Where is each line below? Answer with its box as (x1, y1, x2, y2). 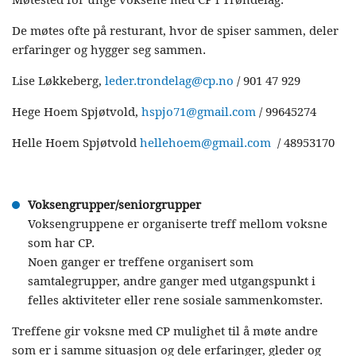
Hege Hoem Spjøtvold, (12, 104, 141, 120)
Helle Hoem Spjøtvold (12, 135, 140, 151)
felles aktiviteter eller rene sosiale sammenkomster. (28, 292, 323, 308)
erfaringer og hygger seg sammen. (12, 42, 206, 58)
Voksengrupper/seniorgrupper (28, 197, 201, 213)
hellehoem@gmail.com (140, 135, 271, 151)
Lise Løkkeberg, (12, 73, 105, 89)
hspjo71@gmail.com (141, 104, 256, 120)
